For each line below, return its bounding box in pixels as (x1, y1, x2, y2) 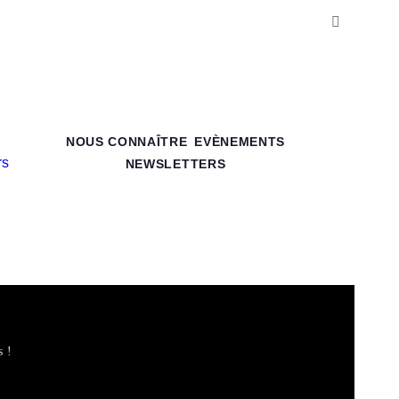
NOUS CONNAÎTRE (65, 135, 188, 149)
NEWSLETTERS (125, 158, 226, 171)
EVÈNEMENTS (194, 135, 286, 149)
